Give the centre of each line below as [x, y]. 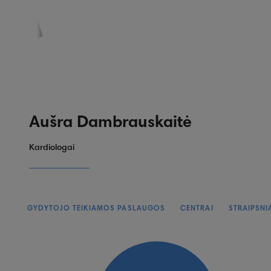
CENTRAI [197, 209]
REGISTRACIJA [150, 8]
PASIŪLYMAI [84, 8]
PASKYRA [29, 8]
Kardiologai [52, 148]
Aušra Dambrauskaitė [110, 123]
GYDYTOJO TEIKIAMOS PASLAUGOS [96, 209]
